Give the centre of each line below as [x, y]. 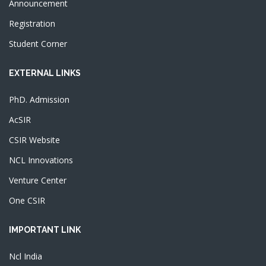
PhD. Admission [39, 99]
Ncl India [26, 256]
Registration [32, 23]
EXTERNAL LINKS [45, 73]
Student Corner [38, 44]
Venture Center [38, 180]
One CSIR [27, 200]
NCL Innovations [41, 160]
